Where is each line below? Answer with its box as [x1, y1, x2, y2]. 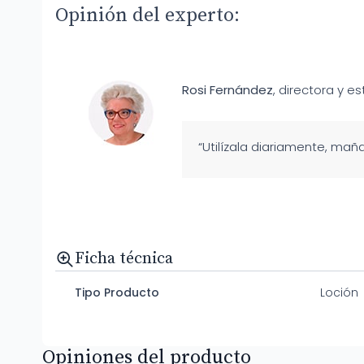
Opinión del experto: [55, 3, 240, 28]
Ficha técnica [75, 249, 173, 269]
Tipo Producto [75, 284, 159, 301]
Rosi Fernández [182, 81, 274, 98]
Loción [320, 284, 358, 301]
